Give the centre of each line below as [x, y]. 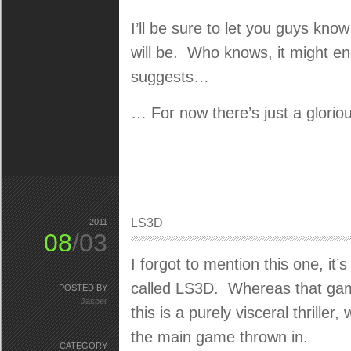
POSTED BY [83, 287]
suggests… [170, 76]
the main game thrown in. [219, 337]
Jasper [94, 300]
